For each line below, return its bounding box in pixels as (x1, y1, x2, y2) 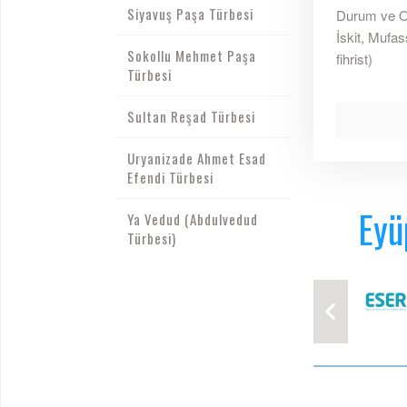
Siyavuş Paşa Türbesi (126, 4, 253, 24)
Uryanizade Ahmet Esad (126, 148, 266, 168)
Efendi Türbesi (126, 167, 213, 187)
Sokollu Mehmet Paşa (126, 45, 256, 65)
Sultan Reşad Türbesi (126, 106, 255, 126)
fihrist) (335, 49, 372, 69)
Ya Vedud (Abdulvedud (126, 209, 258, 229)
